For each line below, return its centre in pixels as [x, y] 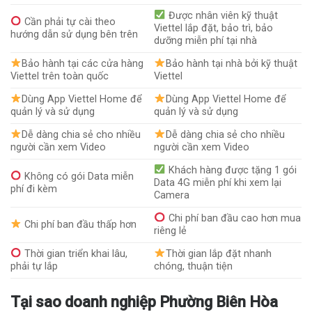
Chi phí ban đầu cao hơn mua [233, 218]
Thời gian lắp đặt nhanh [218, 253]
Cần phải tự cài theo [69, 22]
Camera [172, 195]
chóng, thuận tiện [194, 266]
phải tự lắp [34, 266]
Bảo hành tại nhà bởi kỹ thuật [231, 63]
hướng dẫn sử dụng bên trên [74, 34]
